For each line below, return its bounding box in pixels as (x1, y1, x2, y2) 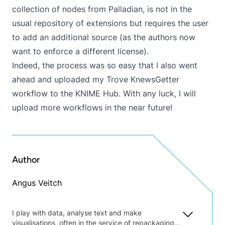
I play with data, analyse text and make (12, 208, 142, 217)
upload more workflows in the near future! (12, 102, 172, 113)
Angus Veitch (12, 178, 62, 188)
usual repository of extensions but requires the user (12, 18, 208, 29)
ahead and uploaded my (12, 74, 106, 85)
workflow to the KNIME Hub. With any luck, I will (12, 88, 196, 99)
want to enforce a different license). (12, 46, 149, 57)
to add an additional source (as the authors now (12, 32, 195, 43)
